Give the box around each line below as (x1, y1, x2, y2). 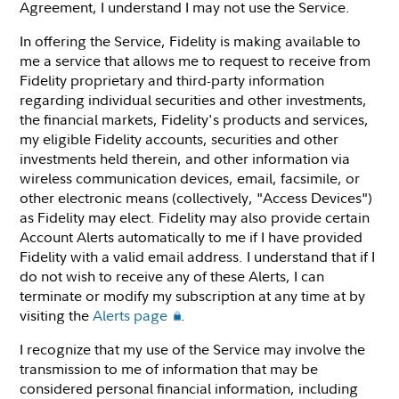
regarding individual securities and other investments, (20, 89, 368, 110)
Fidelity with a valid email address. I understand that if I (20, 246, 376, 266)
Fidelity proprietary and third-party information (20, 69, 325, 90)
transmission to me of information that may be (20, 358, 319, 379)
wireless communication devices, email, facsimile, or (20, 167, 361, 188)
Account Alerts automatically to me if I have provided (20, 226, 363, 247)
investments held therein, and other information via (20, 148, 351, 168)
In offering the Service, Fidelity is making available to (20, 30, 362, 51)
